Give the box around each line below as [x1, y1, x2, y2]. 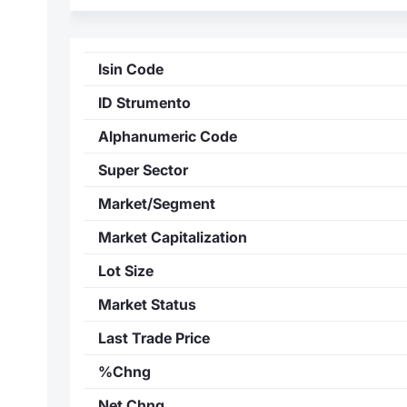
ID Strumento [98, 93, 191, 112]
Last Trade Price [98, 328, 210, 347]
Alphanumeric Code [98, 126, 237, 145]
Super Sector [98, 160, 188, 179]
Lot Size [98, 261, 154, 280]
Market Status [98, 294, 196, 313]
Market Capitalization [98, 227, 247, 246]
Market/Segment [98, 194, 215, 213]
